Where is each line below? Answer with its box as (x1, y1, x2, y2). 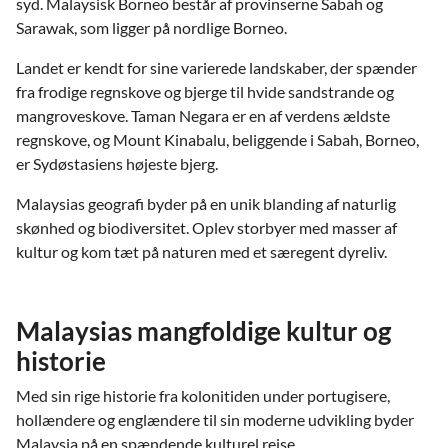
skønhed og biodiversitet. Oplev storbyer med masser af (16, 217, 397, 237)
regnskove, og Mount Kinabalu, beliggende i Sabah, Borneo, (16, 129, 419, 149)
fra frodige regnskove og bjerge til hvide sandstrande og (16, 81, 394, 101)
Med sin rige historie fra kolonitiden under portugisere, (16, 385, 390, 405)
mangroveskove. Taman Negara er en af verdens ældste (16, 105, 390, 125)
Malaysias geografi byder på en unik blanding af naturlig (16, 193, 396, 213)
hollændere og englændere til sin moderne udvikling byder (16, 409, 414, 429)
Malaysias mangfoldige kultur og (16, 314, 391, 347)
